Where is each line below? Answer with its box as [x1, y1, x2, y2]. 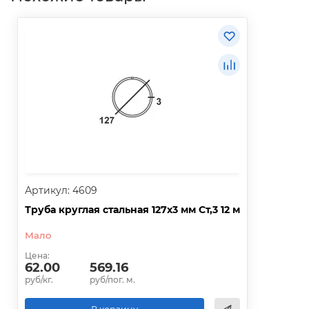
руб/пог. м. [90, 275, 135, 286]
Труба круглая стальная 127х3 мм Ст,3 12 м [25, 203, 240, 217]
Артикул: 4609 [25, 184, 97, 197]
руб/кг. [25, 275, 53, 286]
